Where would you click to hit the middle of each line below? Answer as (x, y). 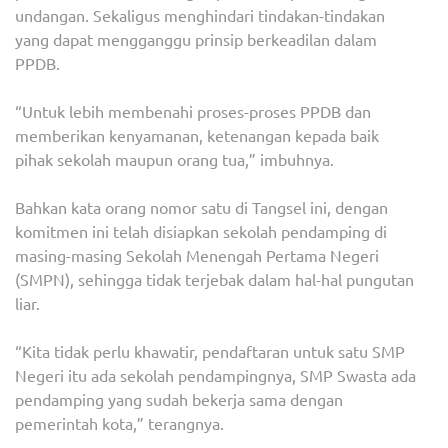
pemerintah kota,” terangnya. (119, 423)
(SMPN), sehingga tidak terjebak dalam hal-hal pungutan (214, 279)
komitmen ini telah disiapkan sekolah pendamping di (201, 231)
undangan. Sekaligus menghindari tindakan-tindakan (200, 15)
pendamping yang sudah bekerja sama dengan (179, 399)
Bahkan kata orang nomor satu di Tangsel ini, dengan (201, 207)
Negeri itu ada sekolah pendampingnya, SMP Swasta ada (215, 375)
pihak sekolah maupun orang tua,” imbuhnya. (174, 159)
